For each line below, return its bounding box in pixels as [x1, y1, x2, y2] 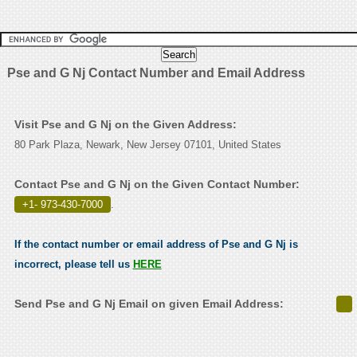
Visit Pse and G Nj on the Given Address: [14, 118, 237, 131]
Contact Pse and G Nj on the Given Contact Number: [14, 178, 300, 191]
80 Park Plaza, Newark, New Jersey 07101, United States [14, 139, 281, 151]
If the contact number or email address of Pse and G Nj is [14, 238, 298, 251]
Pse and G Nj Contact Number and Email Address [6, 66, 305, 80]
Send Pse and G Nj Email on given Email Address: [14, 297, 284, 311]
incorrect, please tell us [14, 258, 133, 271]
